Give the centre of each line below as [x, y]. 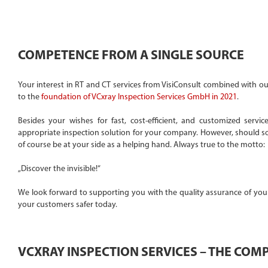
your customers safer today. [67, 204]
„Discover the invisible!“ [59, 168]
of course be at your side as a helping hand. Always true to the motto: [141, 144]
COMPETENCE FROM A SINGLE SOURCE [131, 54]
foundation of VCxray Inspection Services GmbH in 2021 [139, 96]
